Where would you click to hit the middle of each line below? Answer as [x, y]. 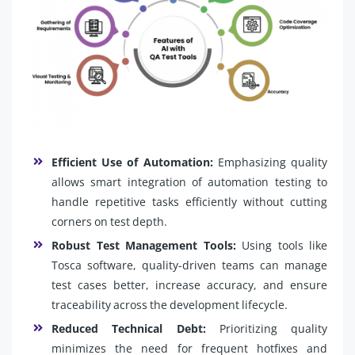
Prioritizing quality [266, 328]
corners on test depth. [109, 221]
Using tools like [284, 245]
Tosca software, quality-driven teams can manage [189, 265]
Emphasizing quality [273, 162]
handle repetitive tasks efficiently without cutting [189, 201]
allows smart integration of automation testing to [189, 181]
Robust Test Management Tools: [147, 245]
